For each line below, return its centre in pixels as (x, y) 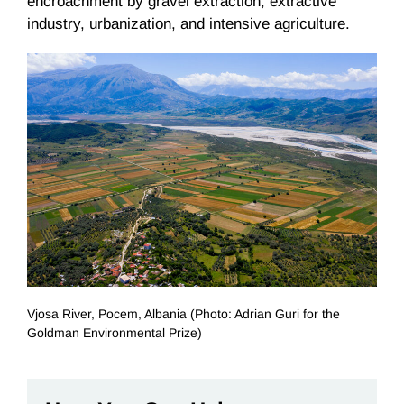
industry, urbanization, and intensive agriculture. (188, 24)
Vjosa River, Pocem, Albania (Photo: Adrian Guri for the (184, 313)
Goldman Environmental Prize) (115, 332)
